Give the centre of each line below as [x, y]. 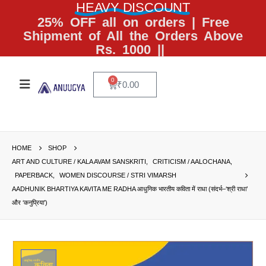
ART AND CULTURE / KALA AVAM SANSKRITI [79, 161]
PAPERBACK [34, 175]
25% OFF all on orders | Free [133, 22]
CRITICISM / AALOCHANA [191, 161]
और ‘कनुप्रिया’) [30, 202]
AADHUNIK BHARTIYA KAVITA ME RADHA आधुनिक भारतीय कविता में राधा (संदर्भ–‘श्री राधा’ [130, 189]
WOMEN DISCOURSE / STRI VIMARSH [118, 175]
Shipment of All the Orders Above [133, 36]
